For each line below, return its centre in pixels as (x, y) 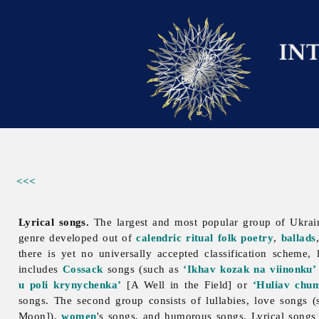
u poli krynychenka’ (70, 285)
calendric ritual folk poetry (205, 238)
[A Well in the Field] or (187, 285)
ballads (298, 238)
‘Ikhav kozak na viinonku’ (250, 269)
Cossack (83, 269)
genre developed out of (78, 238)
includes (41, 269)
